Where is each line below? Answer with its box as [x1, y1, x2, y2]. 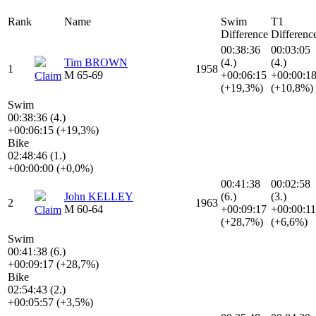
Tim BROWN [64, 56, 128, 69]
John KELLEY [64, 190, 133, 203]
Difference [221, 28, 268, 41]
